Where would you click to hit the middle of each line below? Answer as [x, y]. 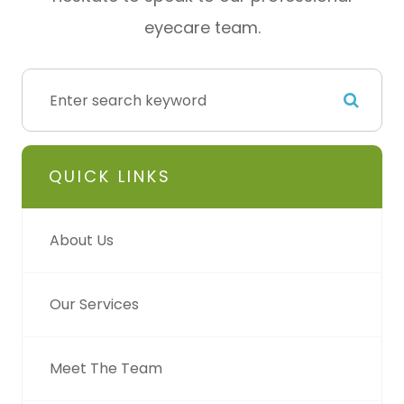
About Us [82, 241]
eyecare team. [202, 28]
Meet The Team [106, 369]
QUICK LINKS [110, 177]
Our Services [94, 305]
